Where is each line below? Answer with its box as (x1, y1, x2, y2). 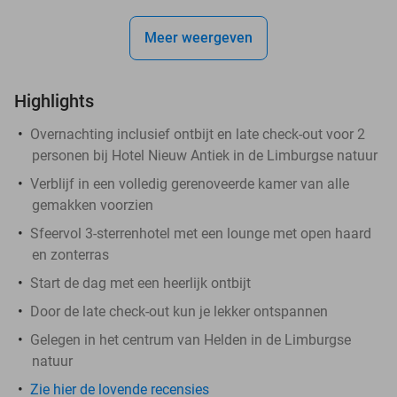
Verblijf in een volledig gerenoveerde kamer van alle (30, 175, 349, 192)
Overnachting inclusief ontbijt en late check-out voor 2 (30, 125, 365, 143)
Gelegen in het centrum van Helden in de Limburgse (30, 331, 351, 348)
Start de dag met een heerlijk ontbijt (30, 274, 251, 292)
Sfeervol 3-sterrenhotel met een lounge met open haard (30, 224, 371, 242)
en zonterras (32, 245, 109, 263)
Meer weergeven (144, 28, 253, 46)
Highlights (14, 90, 94, 112)
